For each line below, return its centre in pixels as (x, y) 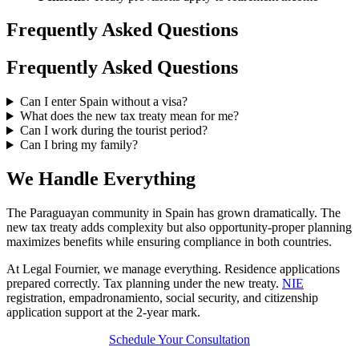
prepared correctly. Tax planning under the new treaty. (144, 284)
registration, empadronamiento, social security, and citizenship (162, 298)
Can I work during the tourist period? (113, 131)
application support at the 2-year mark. (103, 313)
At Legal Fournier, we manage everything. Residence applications (173, 269)
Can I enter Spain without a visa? (103, 102)
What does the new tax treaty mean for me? (129, 116)
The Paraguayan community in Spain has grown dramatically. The (173, 213)
